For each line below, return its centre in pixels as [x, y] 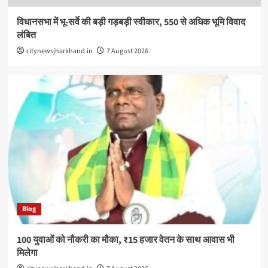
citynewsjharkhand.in [59, 51]
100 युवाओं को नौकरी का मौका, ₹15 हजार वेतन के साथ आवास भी [125, 240]
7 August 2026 [127, 51]
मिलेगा [27, 253]
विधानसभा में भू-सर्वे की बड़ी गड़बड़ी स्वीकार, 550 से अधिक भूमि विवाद [131, 22]
